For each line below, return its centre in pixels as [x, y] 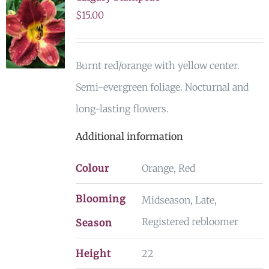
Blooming [101, 199]
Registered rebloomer [190, 222]
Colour [92, 168]
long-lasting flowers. [122, 109]
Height [93, 253]
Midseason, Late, [179, 200]
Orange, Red [168, 168]
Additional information [129, 136]
